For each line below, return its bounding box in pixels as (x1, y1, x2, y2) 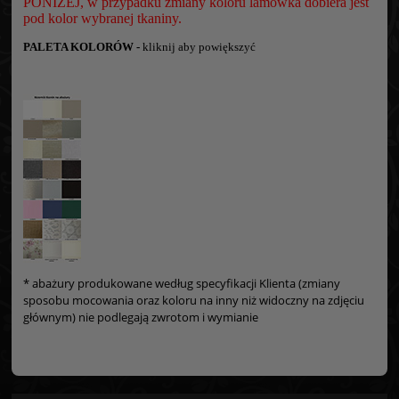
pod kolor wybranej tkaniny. (23, 10, 182, 26)
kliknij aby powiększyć (142, 39, 256, 53)
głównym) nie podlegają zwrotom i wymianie (23, 308, 258, 325)
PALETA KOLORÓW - (23, 39, 142, 53)
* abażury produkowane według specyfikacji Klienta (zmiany (23, 274, 340, 291)
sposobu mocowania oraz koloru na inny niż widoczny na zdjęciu (23, 291, 364, 308)
